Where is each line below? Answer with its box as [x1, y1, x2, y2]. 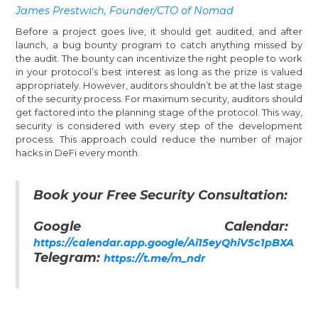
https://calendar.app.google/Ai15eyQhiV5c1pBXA [33, 236, 295, 249]
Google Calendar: [33, 218, 288, 234]
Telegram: [33, 249, 104, 265]
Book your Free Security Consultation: [33, 187, 288, 203]
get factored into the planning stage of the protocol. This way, [16, 106, 302, 118]
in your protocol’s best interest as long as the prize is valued [16, 65, 302, 77]
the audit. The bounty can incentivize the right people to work [16, 52, 302, 64]
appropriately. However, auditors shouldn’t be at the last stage [16, 79, 302, 91]
